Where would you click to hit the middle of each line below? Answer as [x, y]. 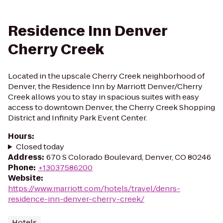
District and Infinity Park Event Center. [78, 118]
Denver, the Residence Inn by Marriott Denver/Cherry [105, 86]
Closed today [40, 147]
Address [25, 157]
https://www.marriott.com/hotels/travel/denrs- [94, 188]
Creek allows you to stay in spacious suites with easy [104, 97]
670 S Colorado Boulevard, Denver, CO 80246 [129, 157]
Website [24, 178]
